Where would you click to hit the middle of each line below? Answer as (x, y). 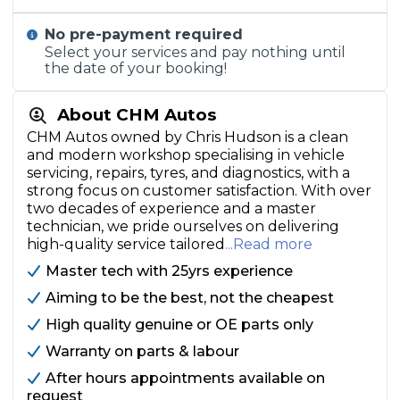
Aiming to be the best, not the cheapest (190, 298)
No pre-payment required (144, 34)
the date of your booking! (136, 68)
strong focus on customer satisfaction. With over (199, 191)
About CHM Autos (137, 115)
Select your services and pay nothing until (196, 52)
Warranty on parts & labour (142, 351)
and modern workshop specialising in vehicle (186, 155)
